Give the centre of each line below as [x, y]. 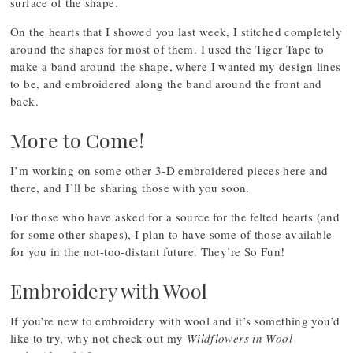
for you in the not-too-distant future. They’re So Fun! [148, 251]
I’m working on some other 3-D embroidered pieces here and [169, 170]
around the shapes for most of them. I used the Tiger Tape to [167, 49]
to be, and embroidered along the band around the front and [166, 84]
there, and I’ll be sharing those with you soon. [130, 188]
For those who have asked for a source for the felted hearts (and [175, 217]
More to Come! [77, 140]
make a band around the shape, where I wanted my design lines [176, 66]
